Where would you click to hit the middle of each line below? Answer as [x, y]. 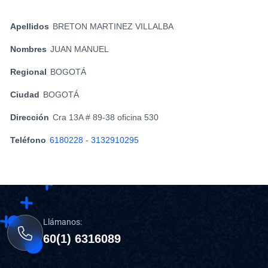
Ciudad [25, 95]
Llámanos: [63, 222]
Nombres [28, 49]
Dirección [30, 118]
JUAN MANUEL [80, 49]
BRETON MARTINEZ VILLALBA [113, 27]
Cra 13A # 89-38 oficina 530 [106, 118]
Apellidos [30, 27]
